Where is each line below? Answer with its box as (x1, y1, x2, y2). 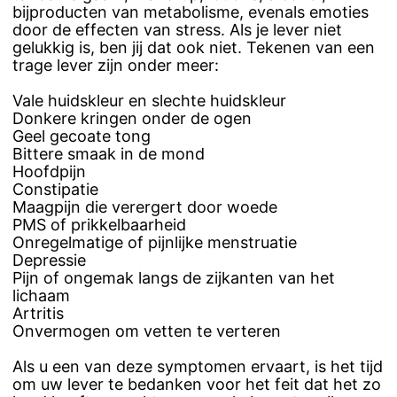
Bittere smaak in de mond (12, 144, 205, 164)
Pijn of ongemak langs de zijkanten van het (12, 269, 335, 288)
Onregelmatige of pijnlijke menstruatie (12, 233, 297, 253)
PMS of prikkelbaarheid (12, 215, 186, 235)
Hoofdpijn (12, 162, 86, 182)
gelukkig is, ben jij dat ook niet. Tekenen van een (12, 38, 375, 58)
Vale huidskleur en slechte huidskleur (12, 91, 286, 111)
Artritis (12, 304, 64, 323)
